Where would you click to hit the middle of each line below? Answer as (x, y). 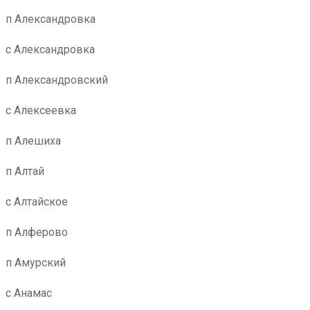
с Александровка (50, 49)
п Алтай (25, 171)
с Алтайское (37, 202)
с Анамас (29, 293)
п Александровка (51, 19)
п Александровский (57, 80)
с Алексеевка (41, 110)
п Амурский (36, 263)
